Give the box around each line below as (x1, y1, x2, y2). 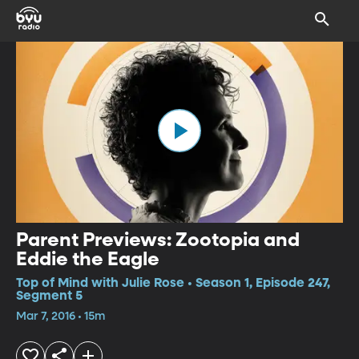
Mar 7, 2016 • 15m (16, 310, 105, 322)
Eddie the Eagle (16, 249, 159, 269)
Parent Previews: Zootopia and (16, 230, 300, 250)
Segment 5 (16, 289, 83, 303)
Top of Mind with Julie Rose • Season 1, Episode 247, (16, 276, 330, 290)
